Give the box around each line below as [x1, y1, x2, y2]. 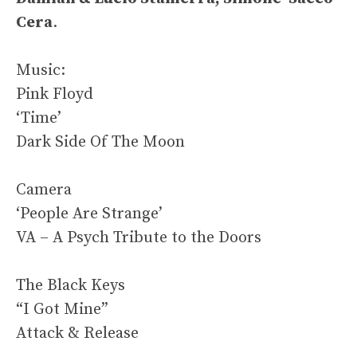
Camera [16, 180, 72, 201]
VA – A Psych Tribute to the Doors [16, 228, 261, 249]
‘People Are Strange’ [16, 204, 163, 225]
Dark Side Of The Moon [16, 132, 185, 153]
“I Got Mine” [16, 300, 108, 320]
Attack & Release [16, 324, 139, 344]
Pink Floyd [16, 84, 93, 105]
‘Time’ [16, 108, 61, 129]
